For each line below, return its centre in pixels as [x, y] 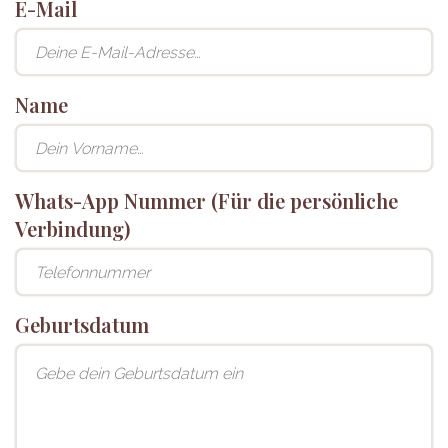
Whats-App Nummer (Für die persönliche [206, 201]
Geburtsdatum [82, 325]
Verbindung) [72, 229]
